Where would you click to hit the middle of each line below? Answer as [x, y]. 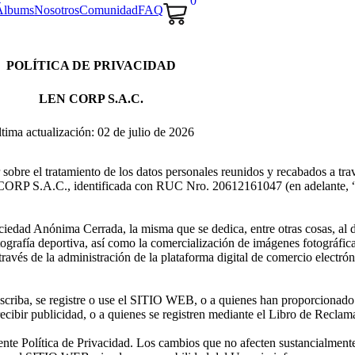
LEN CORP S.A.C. [91, 99]
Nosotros [57, 10]
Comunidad [109, 10]
